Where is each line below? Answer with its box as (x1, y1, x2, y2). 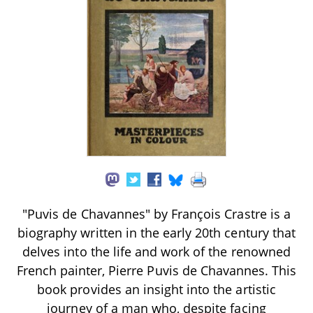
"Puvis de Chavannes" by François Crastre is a (22, 205, 291, 222)
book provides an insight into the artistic (37, 280, 276, 298)
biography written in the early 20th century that (17, 224, 296, 241)
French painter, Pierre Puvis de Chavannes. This (16, 261, 297, 279)
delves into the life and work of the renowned (22, 242, 291, 260)
